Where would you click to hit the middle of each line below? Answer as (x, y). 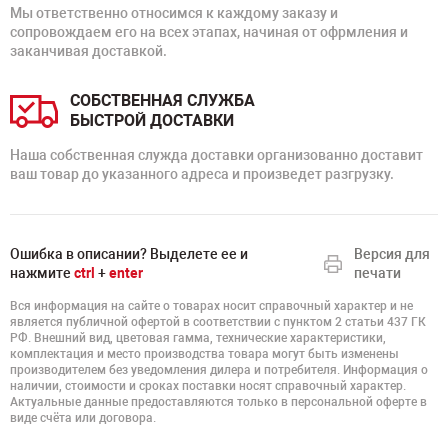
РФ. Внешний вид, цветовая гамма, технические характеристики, (198, 338)
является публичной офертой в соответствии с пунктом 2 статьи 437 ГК (218, 322)
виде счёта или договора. (83, 418)
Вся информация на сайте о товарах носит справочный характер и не (211, 306)
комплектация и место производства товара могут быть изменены (204, 354)
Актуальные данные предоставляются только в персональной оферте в (218, 402)
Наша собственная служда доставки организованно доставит (216, 155)
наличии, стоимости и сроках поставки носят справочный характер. (208, 386)
